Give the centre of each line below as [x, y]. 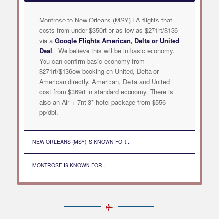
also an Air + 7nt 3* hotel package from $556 [102, 102]
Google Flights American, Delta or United [117, 41]
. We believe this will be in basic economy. [113, 51]
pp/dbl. [48, 112]
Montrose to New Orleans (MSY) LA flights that [105, 20]
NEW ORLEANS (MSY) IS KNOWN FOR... [81, 142]
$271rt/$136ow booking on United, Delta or [99, 71]
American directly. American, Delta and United [104, 82]
